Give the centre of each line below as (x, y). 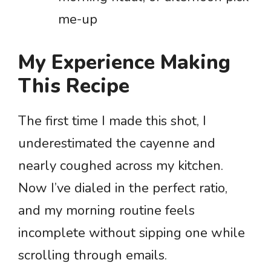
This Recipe (74, 86)
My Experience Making (124, 63)
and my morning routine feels (106, 211)
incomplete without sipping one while (132, 233)
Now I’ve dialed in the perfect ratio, (123, 188)
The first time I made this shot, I (112, 121)
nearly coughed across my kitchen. (121, 166)
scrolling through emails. (93, 255)
